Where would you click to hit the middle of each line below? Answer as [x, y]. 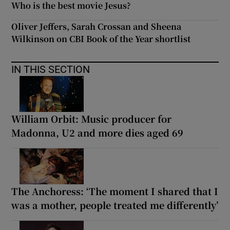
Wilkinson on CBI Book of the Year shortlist [101, 39]
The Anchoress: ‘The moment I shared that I [115, 191]
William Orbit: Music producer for [92, 118]
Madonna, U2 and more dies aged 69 [98, 132]
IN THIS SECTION [51, 69]
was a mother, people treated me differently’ [115, 205]
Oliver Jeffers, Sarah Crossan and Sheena [97, 26]
